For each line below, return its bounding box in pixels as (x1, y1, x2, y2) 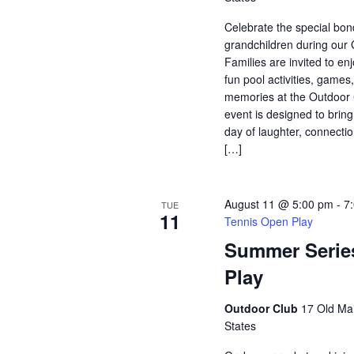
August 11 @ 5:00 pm (224, 196, 334, 212)
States (224, 318, 257, 333)
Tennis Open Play (224, 213, 314, 229)
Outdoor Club (224, 300, 302, 316)
